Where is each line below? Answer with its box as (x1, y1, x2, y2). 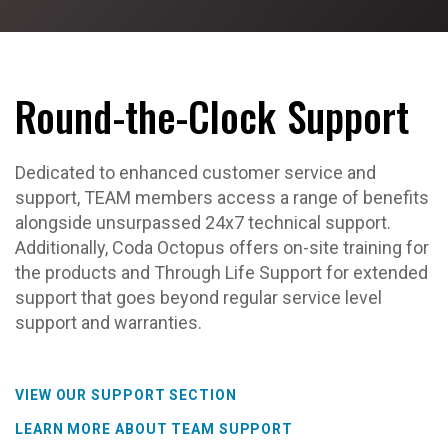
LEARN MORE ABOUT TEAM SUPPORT (15, 421, 294, 437)
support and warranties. (15, 312, 202, 333)
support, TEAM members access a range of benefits (15, 187, 429, 208)
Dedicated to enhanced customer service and (15, 162, 376, 183)
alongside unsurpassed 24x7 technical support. (15, 212, 391, 233)
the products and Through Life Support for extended (15, 262, 428, 283)
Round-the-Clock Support (15, 86, 410, 146)
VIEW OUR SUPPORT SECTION (15, 387, 237, 403)
